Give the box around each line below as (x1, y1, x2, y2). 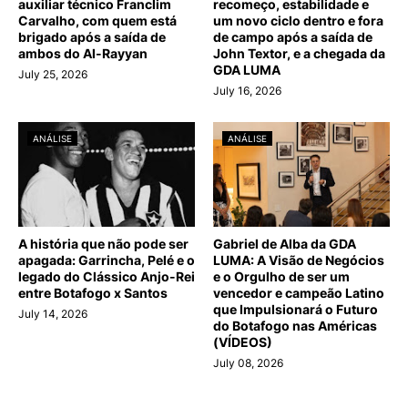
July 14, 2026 (18, 307, 87, 321)
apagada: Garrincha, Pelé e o (18, 252, 195, 269)
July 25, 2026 (18, 67, 87, 82)
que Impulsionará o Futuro (213, 301, 378, 318)
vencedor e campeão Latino (213, 285, 384, 301)
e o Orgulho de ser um (213, 269, 350, 285)
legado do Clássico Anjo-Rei (18, 269, 195, 285)
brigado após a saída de (18, 29, 166, 46)
